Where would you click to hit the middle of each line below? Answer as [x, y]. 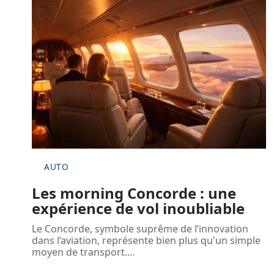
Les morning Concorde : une [134, 193]
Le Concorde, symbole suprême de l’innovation [140, 229]
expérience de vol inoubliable [138, 209]
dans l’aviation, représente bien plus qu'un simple [146, 241]
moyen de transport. [80, 252]
